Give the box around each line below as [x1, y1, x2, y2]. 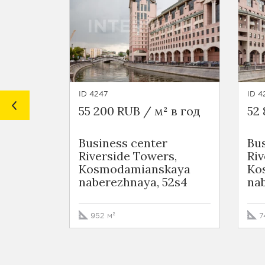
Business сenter [79, 135, 167, 150]
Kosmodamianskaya [79, 161, 190, 176]
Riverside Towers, [79, 148, 177, 163]
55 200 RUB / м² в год [79, 104, 201, 118]
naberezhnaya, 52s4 [79, 174, 188, 189]
